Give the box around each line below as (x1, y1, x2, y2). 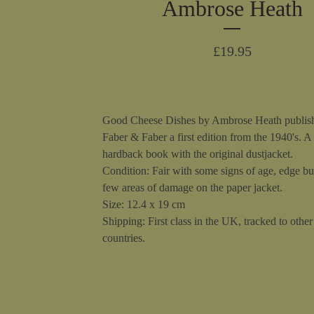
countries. (102, 232, 145, 244)
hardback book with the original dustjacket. (102, 148, 293, 160)
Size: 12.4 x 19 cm (102, 198, 185, 210)
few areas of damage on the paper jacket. (102, 182, 282, 193)
